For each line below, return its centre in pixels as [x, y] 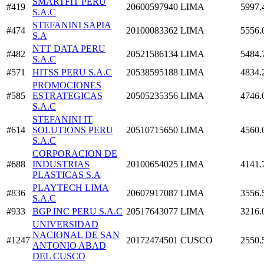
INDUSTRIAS [61, 164]
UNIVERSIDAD [65, 224]
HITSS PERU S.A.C [72, 72]
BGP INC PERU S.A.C [77, 211]
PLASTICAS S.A [67, 174]
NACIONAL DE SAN [76, 235]
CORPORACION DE [75, 153]
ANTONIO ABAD [69, 245]
